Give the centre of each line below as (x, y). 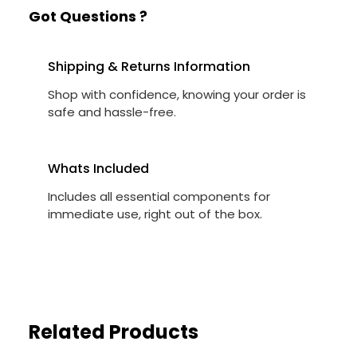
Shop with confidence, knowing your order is (177, 95)
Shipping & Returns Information (149, 67)
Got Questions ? (88, 17)
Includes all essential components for (159, 197)
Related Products (114, 332)
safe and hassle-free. (112, 112)
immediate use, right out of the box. (155, 214)
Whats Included (98, 169)
